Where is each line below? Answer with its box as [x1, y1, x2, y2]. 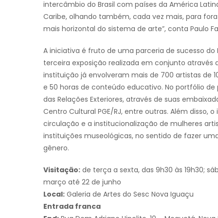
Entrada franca [43, 201, 101, 211]
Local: [43, 189, 65, 199]
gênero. [43, 143, 69, 153]
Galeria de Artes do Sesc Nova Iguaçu [65, 189, 194, 199]
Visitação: [43, 164, 80, 175]
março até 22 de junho [43, 177, 121, 187]
